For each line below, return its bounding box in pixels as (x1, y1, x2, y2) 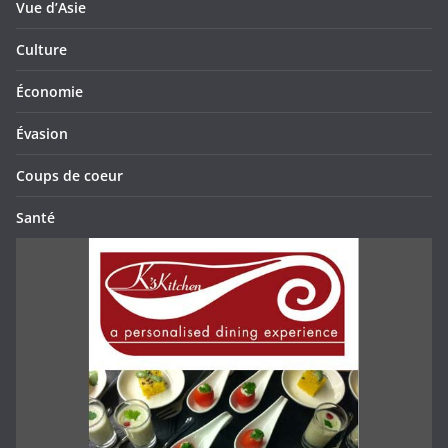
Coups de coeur (16, 166, 123, 186)
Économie (16, 82, 83, 102)
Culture (16, 40, 67, 60)
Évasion (16, 124, 68, 144)
